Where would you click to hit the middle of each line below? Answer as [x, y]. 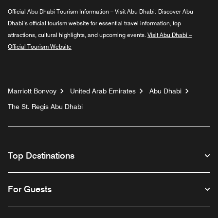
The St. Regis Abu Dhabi [45, 106]
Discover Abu [176, 11]
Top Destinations [41, 155]
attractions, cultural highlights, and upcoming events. [78, 35]
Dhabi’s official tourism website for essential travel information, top [94, 23]
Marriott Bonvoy [32, 91]
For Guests [30, 189]
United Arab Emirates [103, 91]
